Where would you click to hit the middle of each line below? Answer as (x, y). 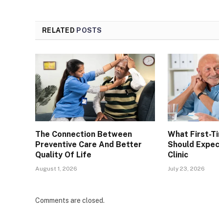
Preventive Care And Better (88, 144)
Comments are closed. (70, 200)
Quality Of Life (63, 154)
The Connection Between (84, 134)
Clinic (178, 154)
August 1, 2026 (56, 168)
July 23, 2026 (186, 168)
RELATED (59, 30)
